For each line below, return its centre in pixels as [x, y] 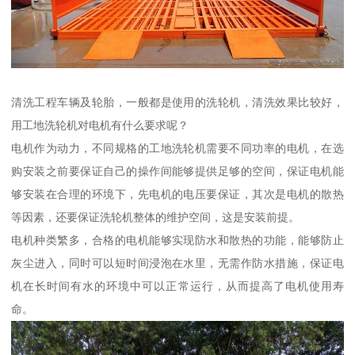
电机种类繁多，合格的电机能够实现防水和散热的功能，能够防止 [177, 240]
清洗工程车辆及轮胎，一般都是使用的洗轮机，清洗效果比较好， [177, 103]
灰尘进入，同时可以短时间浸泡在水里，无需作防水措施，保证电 [177, 263]
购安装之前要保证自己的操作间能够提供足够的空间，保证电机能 [177, 172]
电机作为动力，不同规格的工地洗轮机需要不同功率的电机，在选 [177, 149]
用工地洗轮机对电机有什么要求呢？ [100, 126]
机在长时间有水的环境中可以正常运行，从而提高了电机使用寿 [177, 286]
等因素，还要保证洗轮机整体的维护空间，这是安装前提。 [156, 218]
